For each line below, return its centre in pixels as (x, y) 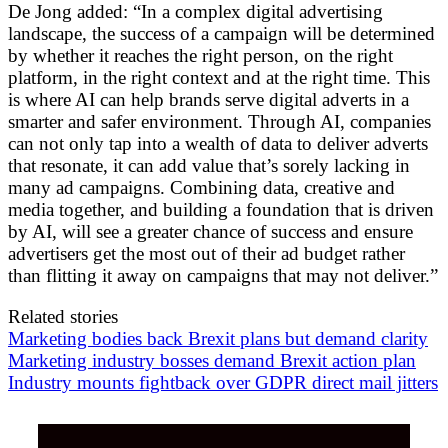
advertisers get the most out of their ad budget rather (206, 253)
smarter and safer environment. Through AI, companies (219, 121)
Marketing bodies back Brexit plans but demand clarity (218, 338)
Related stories (63, 316)
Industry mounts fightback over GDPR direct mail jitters (223, 382)
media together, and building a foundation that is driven (221, 209)
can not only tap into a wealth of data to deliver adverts (218, 143)
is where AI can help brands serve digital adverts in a (208, 99)
